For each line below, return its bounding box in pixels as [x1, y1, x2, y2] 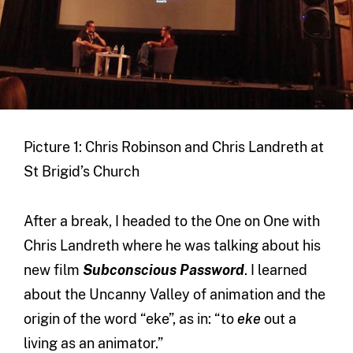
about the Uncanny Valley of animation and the [23, 286, 325, 303]
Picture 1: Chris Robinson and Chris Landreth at [23, 139, 324, 156]
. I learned [243, 262, 307, 279]
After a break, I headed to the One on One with [23, 213, 320, 230]
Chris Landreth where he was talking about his [23, 237, 321, 255]
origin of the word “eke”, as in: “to [23, 310, 237, 328]
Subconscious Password [82, 262, 244, 279]
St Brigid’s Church [23, 163, 139, 180]
